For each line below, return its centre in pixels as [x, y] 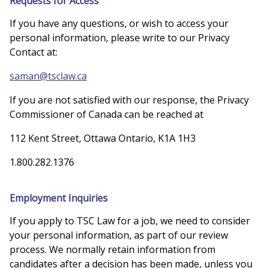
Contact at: [33, 52]
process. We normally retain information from [112, 249]
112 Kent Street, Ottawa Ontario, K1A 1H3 [103, 138]
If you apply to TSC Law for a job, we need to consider [130, 220]
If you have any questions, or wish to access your [119, 23]
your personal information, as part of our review [119, 235]
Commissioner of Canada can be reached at [106, 114]
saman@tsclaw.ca [48, 76]
